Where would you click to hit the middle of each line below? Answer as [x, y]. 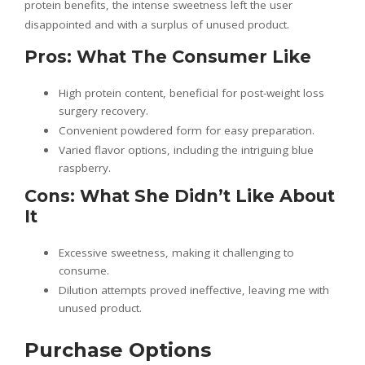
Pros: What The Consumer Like [168, 57]
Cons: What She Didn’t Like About [180, 196]
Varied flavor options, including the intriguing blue [186, 150]
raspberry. [85, 168]
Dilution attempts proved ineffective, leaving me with [194, 290]
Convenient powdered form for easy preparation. [187, 131]
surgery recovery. [103, 111]
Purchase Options [118, 350]
